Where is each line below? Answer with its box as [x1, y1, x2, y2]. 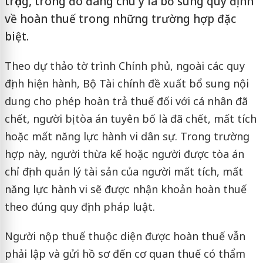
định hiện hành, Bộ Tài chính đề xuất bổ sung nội [4, 76, 249, 90]
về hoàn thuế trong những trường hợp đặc [4, 11, 236, 26]
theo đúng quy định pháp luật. [4, 200, 155, 214]
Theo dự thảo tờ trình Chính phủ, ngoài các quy [4, 59, 245, 73]
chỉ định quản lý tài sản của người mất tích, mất [4, 164, 243, 178]
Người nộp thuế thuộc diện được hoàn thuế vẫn [4, 229, 245, 243]
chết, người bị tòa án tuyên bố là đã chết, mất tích [4, 112, 257, 126]
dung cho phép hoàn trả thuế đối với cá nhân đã [4, 94, 248, 108]
